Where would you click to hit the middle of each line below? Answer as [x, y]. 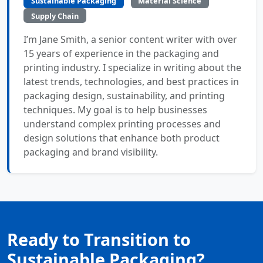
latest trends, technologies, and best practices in [131, 81]
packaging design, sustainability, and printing [124, 95]
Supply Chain [55, 16]
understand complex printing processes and [122, 124]
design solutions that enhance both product [122, 138]
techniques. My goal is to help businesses [115, 109]
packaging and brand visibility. [91, 152]
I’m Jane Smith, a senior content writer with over [130, 39]
